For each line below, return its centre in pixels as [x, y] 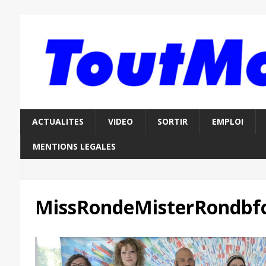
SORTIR [172, 122]
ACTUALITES [58, 122]
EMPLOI [227, 122]
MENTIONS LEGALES [74, 147]
